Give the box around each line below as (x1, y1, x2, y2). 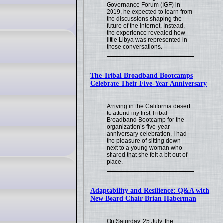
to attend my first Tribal (107, 110, 168, 117)
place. (107, 158, 123, 166)
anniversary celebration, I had (107, 130, 187, 138)
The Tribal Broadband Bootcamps (90, 72, 193, 80)
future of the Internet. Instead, (107, 22, 185, 30)
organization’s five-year (107, 123, 170, 131)
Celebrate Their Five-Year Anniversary (90, 80, 207, 88)
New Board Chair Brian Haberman (90, 195, 197, 203)
